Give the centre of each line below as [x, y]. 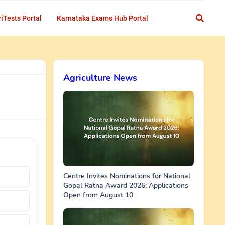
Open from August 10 [98, 195]
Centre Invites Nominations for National [127, 176]
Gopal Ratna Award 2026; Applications [126, 186]
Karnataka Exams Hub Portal [102, 18]
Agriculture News [100, 78]
